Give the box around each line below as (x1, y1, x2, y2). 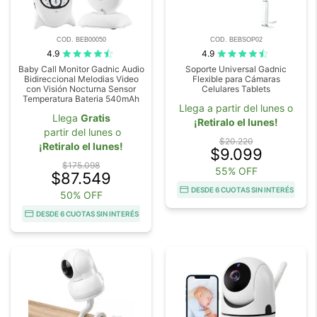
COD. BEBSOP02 (209, 36, 263, 43)
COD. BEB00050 (56, 36, 106, 43)
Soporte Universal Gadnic (185, 64, 287, 75)
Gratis (80, 112, 110, 125)
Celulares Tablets (202, 83, 270, 95)
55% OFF (214, 165, 258, 178)
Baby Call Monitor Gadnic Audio (18, 64, 144, 75)
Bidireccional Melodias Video (23, 74, 139, 85)
